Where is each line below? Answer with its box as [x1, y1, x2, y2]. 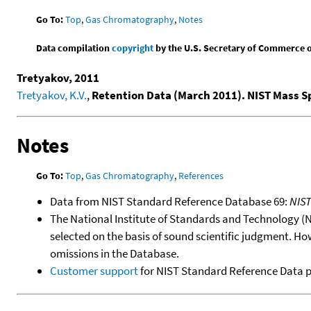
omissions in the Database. [50, 245, 179, 261]
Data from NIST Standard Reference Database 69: [50, 193, 289, 209]
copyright [112, 41, 154, 54]
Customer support [50, 262, 138, 278]
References [178, 169, 224, 182]
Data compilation [36, 41, 112, 54]
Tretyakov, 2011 [17, 69, 99, 85]
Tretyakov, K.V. [17, 87, 87, 103]
